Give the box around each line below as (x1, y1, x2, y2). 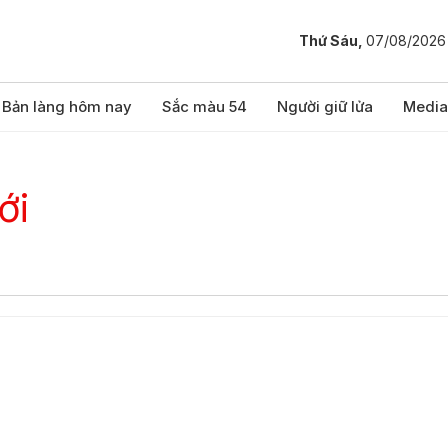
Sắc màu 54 (162, 97, 247, 116)
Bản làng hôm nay (2, 97, 132, 116)
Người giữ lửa (277, 97, 373, 116)
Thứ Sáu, (299, 32, 366, 50)
